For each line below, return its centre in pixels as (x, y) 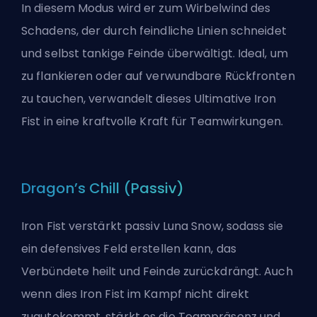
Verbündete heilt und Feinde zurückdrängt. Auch (157, 272)
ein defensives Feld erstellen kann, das (129, 249)
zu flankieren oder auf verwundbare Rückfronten (158, 76)
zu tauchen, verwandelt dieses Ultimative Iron (149, 99)
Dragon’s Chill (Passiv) (103, 189)
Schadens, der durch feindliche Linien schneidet (154, 31)
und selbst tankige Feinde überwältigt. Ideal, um (155, 54)
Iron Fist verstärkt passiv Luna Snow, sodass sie (152, 226)
